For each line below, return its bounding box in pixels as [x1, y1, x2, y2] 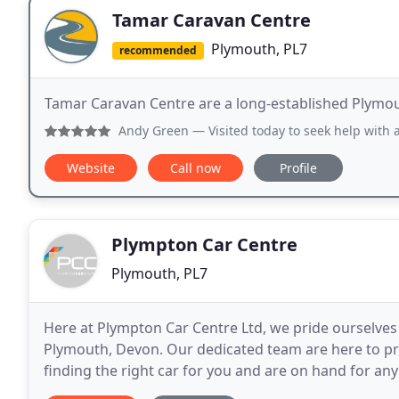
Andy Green [118, 122, 189, 140]
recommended [118, 43, 197, 58]
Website [67, 159, 115, 177]
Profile [280, 159, 317, 177]
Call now [170, 159, 221, 177]
